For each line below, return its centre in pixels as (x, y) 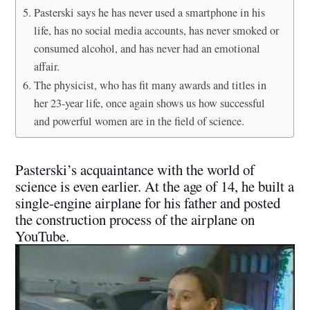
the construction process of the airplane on (135, 219)
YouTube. (43, 236)
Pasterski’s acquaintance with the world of (135, 169)
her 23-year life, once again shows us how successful (149, 103)
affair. (46, 66)
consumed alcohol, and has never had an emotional (147, 48)
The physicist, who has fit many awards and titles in (150, 85)
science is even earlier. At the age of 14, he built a (155, 186)
